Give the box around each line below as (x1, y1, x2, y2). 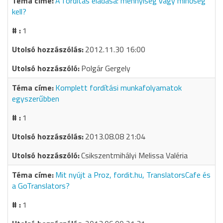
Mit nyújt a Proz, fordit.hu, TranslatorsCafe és (55, 169, 211, 181)
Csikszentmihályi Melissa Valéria (81, 149, 188, 161)
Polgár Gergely (81, 62, 130, 74)
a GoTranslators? (12, 180, 70, 192)
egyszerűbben (12, 93, 59, 105)
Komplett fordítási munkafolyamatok (55, 82, 182, 94)
